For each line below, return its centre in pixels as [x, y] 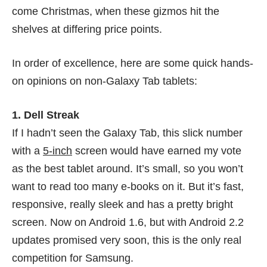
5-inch [58, 151]
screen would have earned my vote [157, 151]
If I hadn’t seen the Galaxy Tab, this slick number [127, 133]
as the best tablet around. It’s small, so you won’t [128, 169]
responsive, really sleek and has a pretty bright [122, 205]
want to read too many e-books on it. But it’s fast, [128, 187]
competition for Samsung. [73, 258]
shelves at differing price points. [87, 30]
